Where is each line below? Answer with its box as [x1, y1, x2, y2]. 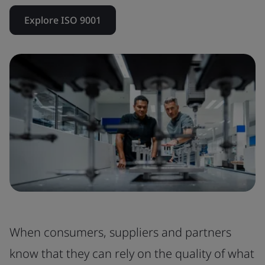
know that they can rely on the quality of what [9, 245, 254, 261]
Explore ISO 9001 [24, 14, 101, 27]
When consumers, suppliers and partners [9, 224, 231, 240]
